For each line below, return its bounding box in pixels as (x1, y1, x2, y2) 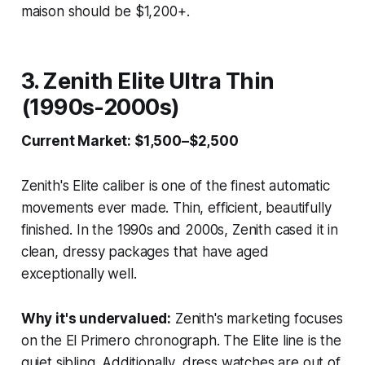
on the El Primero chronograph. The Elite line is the (20, 332, 341, 349)
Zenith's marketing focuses (171, 310, 343, 327)
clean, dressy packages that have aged (20, 243, 269, 260)
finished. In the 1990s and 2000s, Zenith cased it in (20, 221, 338, 238)
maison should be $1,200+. (20, 2, 190, 20)
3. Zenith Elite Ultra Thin (20, 67, 275, 95)
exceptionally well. (20, 265, 137, 282)
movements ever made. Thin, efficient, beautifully (20, 199, 332, 216)
